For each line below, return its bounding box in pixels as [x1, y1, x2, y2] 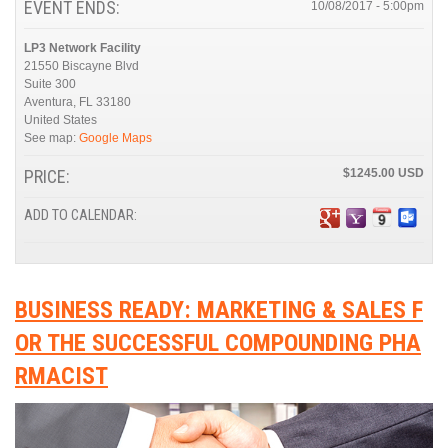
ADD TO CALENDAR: [24, 206, 140, 224]
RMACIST [15, 361, 108, 390]
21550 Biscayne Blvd [24, 58, 139, 73]
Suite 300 [24, 76, 76, 91]
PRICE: [24, 165, 70, 187]
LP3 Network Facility [24, 40, 141, 55]
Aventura [24, 94, 73, 109]
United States [24, 112, 97, 127]
